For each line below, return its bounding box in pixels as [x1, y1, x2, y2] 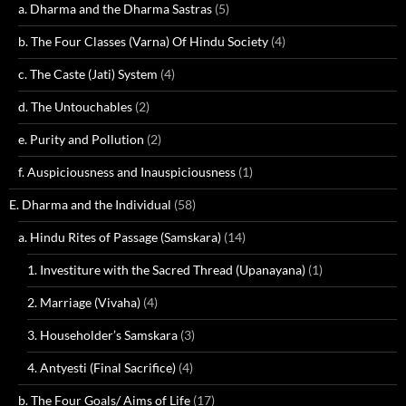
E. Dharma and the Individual [9, 197, 171, 212]
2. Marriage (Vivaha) [27, 295, 140, 310]
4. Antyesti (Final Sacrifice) [27, 360, 176, 375]
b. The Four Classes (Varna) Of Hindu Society [18, 34, 268, 49]
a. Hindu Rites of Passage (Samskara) [18, 229, 221, 245]
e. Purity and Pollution [18, 131, 144, 147]
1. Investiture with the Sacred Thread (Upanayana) [27, 262, 305, 277]
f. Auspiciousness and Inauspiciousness [18, 164, 236, 179]
